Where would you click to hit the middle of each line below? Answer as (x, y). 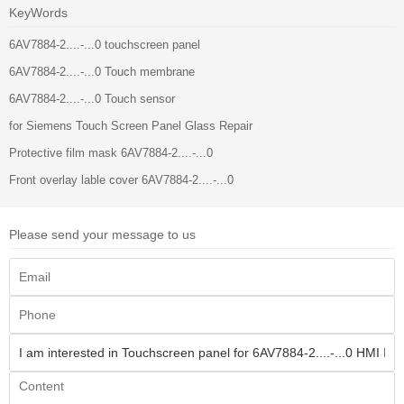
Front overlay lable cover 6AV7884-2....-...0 (121, 180)
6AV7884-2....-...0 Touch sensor (92, 99)
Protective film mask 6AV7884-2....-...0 (111, 153)
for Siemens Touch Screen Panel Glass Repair (131, 126)
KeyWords (38, 13)
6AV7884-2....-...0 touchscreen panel (105, 45)
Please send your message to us (102, 235)
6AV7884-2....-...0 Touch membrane (102, 72)
